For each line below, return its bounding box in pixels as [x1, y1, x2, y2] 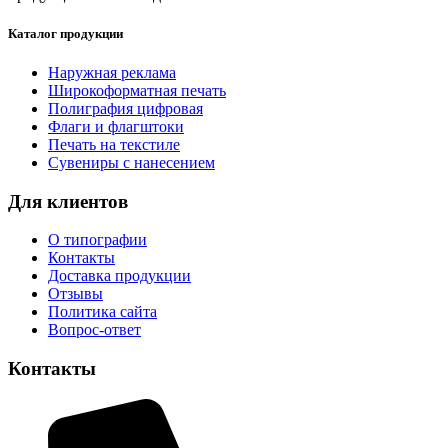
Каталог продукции [8, 25, 123, 41]
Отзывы [48, 285, 103, 303]
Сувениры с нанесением [48, 153, 215, 171]
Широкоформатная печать [48, 81, 226, 99]
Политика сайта [48, 303, 157, 321]
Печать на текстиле [48, 135, 180, 153]
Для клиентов [8, 190, 128, 212]
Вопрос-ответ [48, 321, 141, 339]
